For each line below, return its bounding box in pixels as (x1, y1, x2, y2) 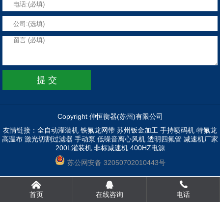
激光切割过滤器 (25, 135, 73, 143)
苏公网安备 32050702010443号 (67, 159, 165, 167)
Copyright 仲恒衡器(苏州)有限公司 (57, 112, 163, 121)
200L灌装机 (55, 144, 92, 152)
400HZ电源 (130, 144, 165, 152)
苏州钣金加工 (117, 126, 158, 135)
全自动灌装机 (37, 126, 79, 135)
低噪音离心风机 (97, 135, 145, 143)
